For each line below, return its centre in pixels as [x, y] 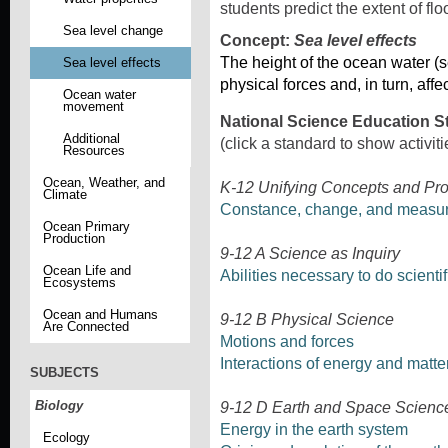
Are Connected [85, 326]
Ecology [66, 438]
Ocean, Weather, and [103, 182]
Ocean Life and [86, 270]
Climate [64, 194]
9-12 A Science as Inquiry [310, 253]
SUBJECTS [64, 373]
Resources [93, 150]
